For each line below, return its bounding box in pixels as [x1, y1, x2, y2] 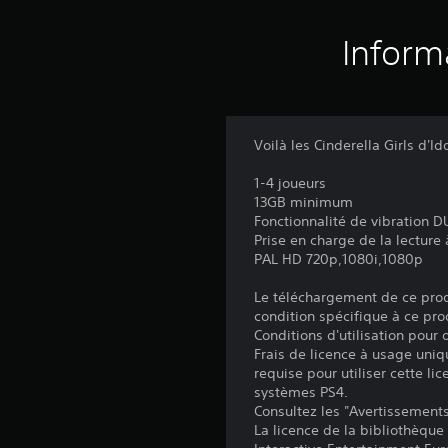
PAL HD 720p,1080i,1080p [254, 250, 424, 268]
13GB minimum [254, 193, 354, 211]
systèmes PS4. [254, 383, 349, 401]
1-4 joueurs [254, 174, 327, 192]
